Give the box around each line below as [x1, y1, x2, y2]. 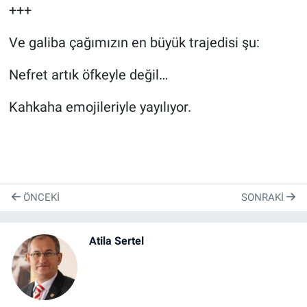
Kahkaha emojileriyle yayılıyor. [8, 98, 191, 115]
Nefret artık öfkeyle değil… [8, 66, 168, 83]
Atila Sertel [89, 234, 144, 247]
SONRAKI [241, 191, 286, 204]
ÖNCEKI [21, 191, 60, 204]
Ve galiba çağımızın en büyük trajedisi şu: [8, 34, 260, 51]
